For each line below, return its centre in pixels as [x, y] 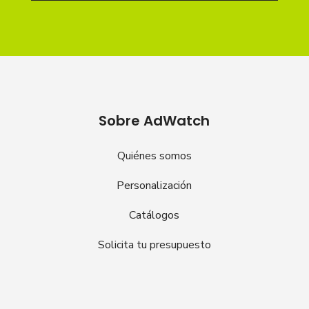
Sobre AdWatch [154, 121]
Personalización [154, 186]
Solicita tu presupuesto [154, 245]
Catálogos [154, 216]
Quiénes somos [154, 156]
